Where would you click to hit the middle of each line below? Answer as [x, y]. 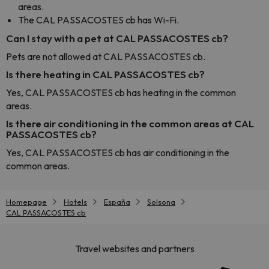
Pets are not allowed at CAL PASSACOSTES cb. [106, 56]
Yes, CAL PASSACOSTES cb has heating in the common [121, 92]
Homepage [26, 202]
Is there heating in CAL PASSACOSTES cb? [105, 74]
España [117, 202]
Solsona [161, 202]
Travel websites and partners [134, 249]
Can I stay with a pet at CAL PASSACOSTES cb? [117, 38]
